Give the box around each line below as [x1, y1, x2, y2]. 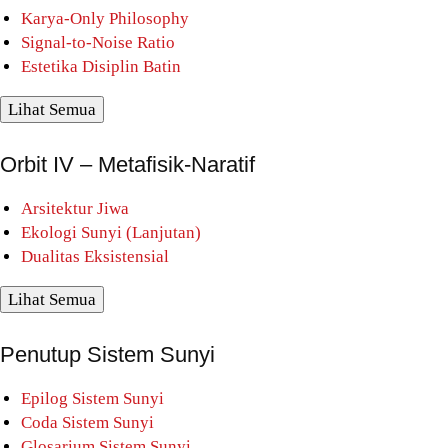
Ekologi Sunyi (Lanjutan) [21, 222, 201, 242]
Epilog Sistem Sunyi [21, 388, 164, 408]
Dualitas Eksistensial [21, 246, 169, 266]
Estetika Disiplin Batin [21, 56, 181, 76]
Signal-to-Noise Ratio [21, 32, 175, 52]
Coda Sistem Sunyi [21, 412, 154, 432]
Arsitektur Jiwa [21, 198, 129, 218]
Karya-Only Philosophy [21, 8, 189, 28]
